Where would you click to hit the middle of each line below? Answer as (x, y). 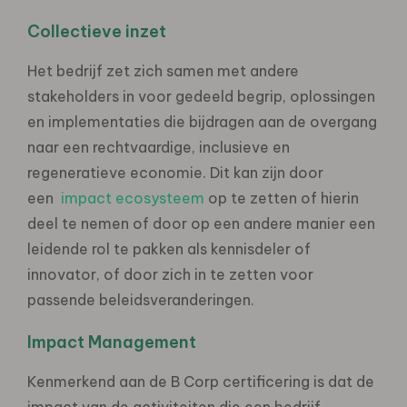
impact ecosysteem (131, 198)
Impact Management (112, 342)
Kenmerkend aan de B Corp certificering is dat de (201, 381)
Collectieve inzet (97, 31)
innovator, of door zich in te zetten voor (170, 274)
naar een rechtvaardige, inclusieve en (159, 147)
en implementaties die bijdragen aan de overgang (202, 121)
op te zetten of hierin (282, 198)
